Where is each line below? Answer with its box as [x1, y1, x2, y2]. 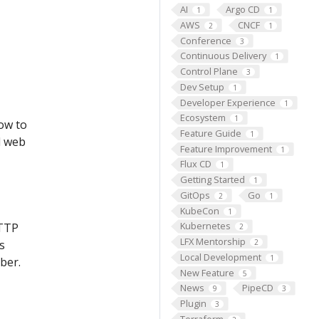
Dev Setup [179, 80, 224, 93]
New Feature [179, 266, 234, 279]
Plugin [179, 297, 206, 310]
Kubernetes [179, 219, 231, 233]
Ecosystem [179, 111, 226, 125]
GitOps [179, 188, 210, 202]
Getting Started [179, 173, 245, 187]
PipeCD [241, 281, 273, 295]
